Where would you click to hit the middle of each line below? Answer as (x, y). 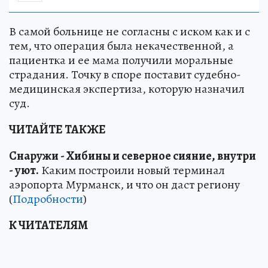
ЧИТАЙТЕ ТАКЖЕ (57, 129)
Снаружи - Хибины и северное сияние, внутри (133, 156)
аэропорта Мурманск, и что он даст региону (124, 184)
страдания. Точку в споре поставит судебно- (125, 74)
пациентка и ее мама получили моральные (121, 60)
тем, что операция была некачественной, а (121, 45)
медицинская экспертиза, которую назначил (127, 89)
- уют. (24, 170)
